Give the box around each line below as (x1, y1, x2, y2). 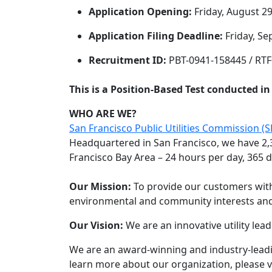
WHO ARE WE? (69, 107, 137, 120)
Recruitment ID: (89, 53, 166, 67)
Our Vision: (69, 219, 123, 232)
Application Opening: (89, 5, 194, 18)
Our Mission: (69, 180, 131, 193)
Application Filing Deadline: (89, 29, 223, 42)
